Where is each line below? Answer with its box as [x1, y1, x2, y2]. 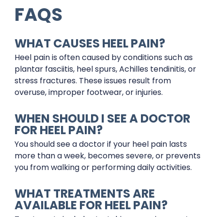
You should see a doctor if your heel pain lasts [15, 139, 187, 150]
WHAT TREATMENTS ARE [15, 186, 155, 201]
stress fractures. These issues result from [15, 75, 171, 86]
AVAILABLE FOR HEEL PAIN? [15, 197, 168, 213]
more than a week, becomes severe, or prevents [15, 150, 201, 161]
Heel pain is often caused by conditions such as [15, 52, 193, 63]
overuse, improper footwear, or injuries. [15, 87, 163, 98]
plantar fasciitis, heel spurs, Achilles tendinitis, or [15, 63, 196, 75]
